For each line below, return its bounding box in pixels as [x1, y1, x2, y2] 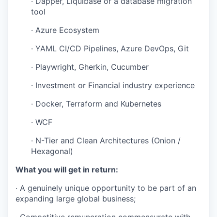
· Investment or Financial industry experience [31, 80, 195, 90]
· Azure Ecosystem [31, 25, 99, 35]
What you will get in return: [15, 165, 118, 174]
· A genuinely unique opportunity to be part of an [15, 183, 196, 193]
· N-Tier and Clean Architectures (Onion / [31, 136, 181, 145]
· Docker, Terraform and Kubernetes [31, 99, 161, 108]
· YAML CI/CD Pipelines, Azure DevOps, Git [31, 44, 189, 53]
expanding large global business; [15, 194, 136, 203]
